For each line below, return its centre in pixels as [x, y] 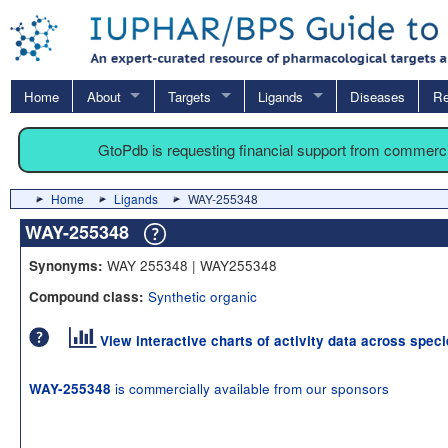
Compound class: [86, 296]
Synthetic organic [202, 295]
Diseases [378, 96]
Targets [189, 96]
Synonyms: [66, 265]
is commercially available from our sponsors [250, 387]
